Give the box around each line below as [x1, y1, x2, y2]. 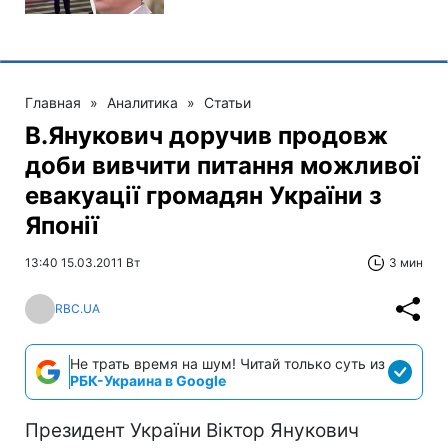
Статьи [204, 93, 251, 111]
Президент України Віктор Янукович [25, 418, 359, 442]
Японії [25, 210, 99, 240]
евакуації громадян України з [25, 180, 382, 210]
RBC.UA [55, 301, 100, 317]
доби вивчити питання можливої [25, 150, 420, 180]
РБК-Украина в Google [70, 371, 226, 389]
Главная [25, 93, 81, 111]
